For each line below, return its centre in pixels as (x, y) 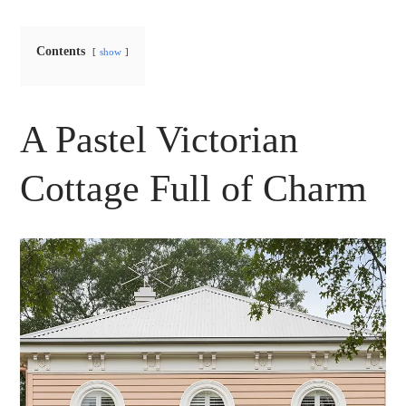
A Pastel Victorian (159, 139)
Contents (61, 51)
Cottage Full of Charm (194, 188)
